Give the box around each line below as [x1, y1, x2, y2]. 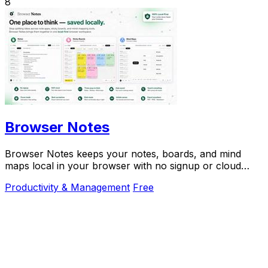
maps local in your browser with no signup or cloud [5, 160, 241, 172]
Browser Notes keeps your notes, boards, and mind [5, 148, 241, 160]
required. [5, 172, 45, 184]
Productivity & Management [5, 181, 130, 194]
